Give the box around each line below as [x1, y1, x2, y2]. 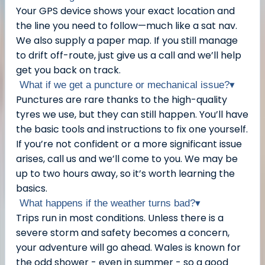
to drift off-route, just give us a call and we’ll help [16, 49, 241, 63]
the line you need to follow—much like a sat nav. [16, 19, 237, 33]
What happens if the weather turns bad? [20, 198, 195, 209]
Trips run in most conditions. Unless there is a [16, 211, 224, 225]
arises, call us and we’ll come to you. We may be [16, 152, 238, 166]
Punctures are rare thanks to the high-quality [16, 93, 227, 107]
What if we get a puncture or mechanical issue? [20, 79, 230, 91]
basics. [16, 182, 47, 196]
